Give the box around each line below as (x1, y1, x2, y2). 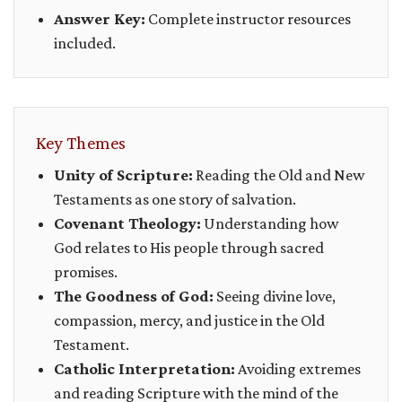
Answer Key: (54, 10, 145, 29)
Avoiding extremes (235, 360, 361, 379)
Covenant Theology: (54, 214, 201, 233)
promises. (54, 263, 118, 282)
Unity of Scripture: (54, 166, 193, 185)
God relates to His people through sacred (54, 239, 324, 258)
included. (54, 34, 116, 53)
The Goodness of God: (54, 287, 214, 306)
